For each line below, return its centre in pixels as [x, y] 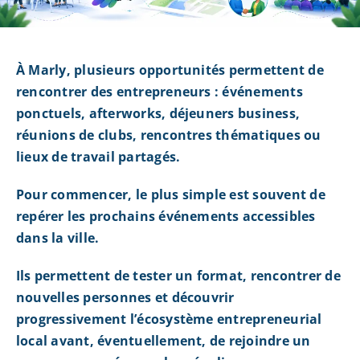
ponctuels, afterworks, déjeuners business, [158, 114]
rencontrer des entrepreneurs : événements [159, 92]
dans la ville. [57, 238]
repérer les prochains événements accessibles [166, 217]
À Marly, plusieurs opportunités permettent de [170, 70]
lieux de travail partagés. [98, 157]
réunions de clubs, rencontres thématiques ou [168, 135]
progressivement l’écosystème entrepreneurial [169, 319]
